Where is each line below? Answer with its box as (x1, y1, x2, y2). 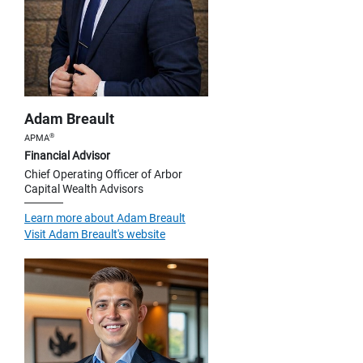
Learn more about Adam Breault (24, 211, 186, 225)
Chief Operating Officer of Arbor (24, 168, 182, 181)
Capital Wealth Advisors (24, 182, 143, 196)
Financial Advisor (24, 149, 110, 163)
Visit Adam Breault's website (24, 228, 165, 241)
